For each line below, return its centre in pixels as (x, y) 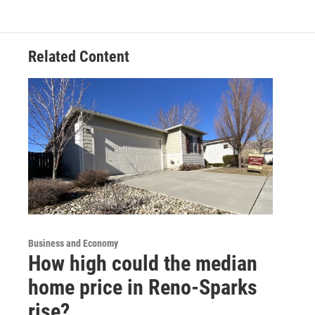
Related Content (79, 57)
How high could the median (143, 263)
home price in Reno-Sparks (143, 287)
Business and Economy (73, 243)
